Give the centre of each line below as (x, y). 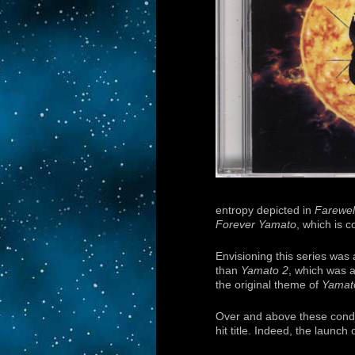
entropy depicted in (265, 210)
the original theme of (269, 284)
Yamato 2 (265, 270)
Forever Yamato (256, 224)
